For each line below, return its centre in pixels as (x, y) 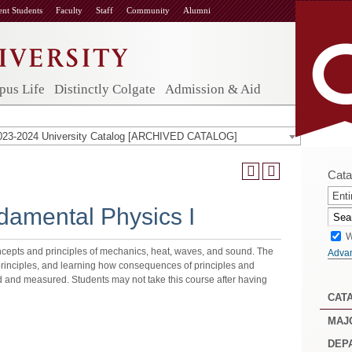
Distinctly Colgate (105, 89)
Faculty (69, 10)
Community (148, 10)
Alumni (197, 10)
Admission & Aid (213, 89)
